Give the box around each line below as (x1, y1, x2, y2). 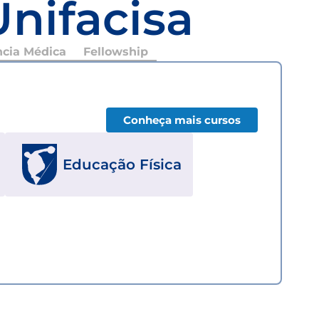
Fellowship (83, 44, 148, 58)
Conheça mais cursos (123, 113, 241, 127)
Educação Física (63, 155, 182, 173)
